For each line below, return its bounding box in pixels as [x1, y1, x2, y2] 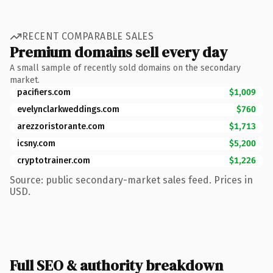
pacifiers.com [17, 87, 71, 97]
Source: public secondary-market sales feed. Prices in [10, 174, 253, 186]
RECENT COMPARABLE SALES [22, 30, 154, 42]
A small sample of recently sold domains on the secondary [10, 62, 241, 73]
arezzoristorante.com [17, 121, 105, 132]
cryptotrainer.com [17, 155, 90, 166]
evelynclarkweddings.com [17, 104, 119, 115]
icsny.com [17, 138, 55, 149]
